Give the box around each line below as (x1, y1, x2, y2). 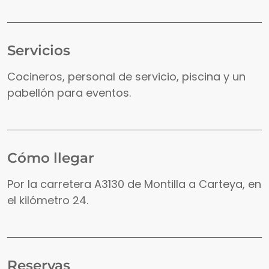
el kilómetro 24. (7, 193, 88, 208)
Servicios (7, 41, 70, 59)
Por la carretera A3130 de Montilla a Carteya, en (7, 177, 261, 192)
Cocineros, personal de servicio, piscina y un (7, 69, 246, 85)
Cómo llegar (7, 149, 94, 167)
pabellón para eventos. (7, 85, 131, 101)
